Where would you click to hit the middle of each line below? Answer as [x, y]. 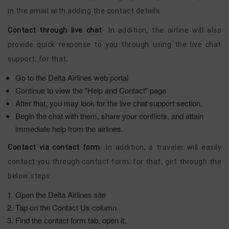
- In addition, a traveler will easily [161, 147]
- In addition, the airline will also [162, 30]
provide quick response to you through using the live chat [114, 44]
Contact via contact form [54, 147]
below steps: [30, 176]
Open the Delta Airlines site [61, 194]
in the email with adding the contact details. [85, 11]
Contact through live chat [55, 30]
